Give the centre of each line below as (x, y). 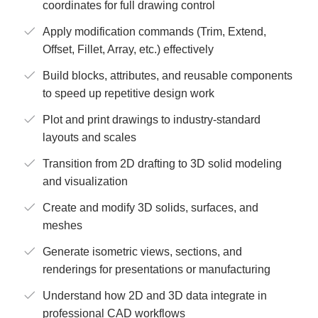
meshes (62, 225)
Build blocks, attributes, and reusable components (168, 75)
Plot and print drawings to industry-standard (152, 119)
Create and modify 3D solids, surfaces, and (150, 207)
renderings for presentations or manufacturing (157, 269)
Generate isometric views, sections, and (142, 251)
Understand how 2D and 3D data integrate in (155, 295)
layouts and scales (89, 137)
